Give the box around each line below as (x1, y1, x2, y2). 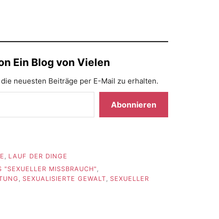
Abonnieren (111, 99, 156, 109)
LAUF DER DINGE (8, 152, 67, 160)
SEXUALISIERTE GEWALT (22, 175, 106, 183)
